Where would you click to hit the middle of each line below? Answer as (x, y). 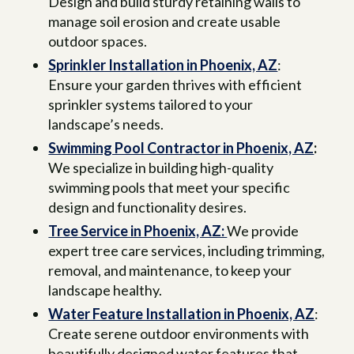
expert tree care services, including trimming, (187, 251)
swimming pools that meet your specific (169, 188)
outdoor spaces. (98, 41)
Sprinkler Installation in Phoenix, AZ (163, 65)
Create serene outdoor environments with (179, 334)
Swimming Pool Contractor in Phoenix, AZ (181, 148)
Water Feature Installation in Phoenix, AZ (182, 314)
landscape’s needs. (106, 124)
